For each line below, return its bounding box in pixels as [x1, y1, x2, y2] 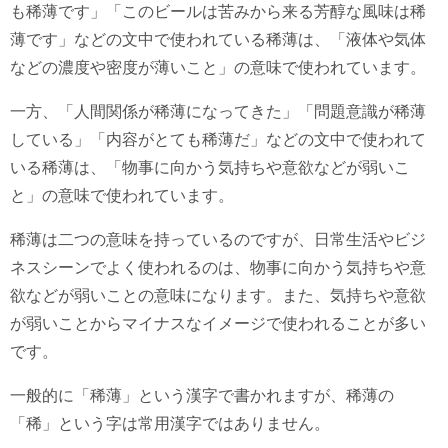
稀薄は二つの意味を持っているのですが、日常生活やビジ [10, 231, 426, 249]
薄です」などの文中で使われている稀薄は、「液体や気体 [10, 31, 426, 49]
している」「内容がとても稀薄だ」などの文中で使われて [10, 131, 426, 149]
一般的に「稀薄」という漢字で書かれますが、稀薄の [10, 387, 394, 405]
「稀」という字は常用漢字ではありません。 [10, 415, 330, 433]
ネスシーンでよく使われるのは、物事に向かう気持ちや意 [10, 259, 426, 277]
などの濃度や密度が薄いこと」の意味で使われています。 [10, 59, 426, 77]
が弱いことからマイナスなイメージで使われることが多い [10, 315, 426, 333]
